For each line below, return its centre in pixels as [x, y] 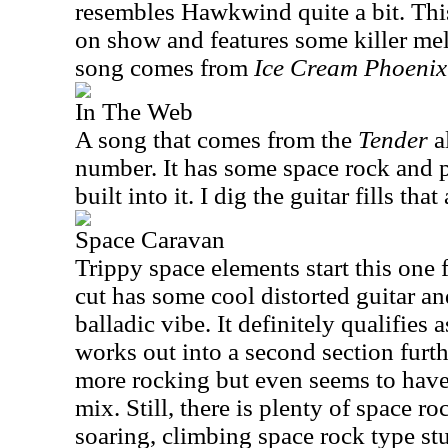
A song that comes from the [216, 139]
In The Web [134, 111]
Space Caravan [150, 239]
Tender [396, 139]
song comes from [164, 67]
